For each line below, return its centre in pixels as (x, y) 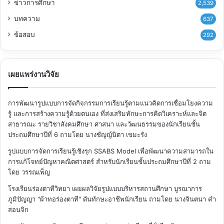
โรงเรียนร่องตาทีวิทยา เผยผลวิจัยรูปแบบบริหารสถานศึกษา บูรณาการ (105, 188)
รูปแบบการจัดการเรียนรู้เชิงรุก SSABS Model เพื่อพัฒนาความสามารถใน (111, 151)
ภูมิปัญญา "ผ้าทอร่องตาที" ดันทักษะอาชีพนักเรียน (77, 199)
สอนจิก (18, 209)
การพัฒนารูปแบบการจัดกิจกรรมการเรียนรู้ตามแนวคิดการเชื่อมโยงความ (110, 103)
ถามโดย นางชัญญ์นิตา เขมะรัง (102, 134)
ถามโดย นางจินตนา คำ (181, 199)
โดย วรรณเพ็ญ (29, 172)
